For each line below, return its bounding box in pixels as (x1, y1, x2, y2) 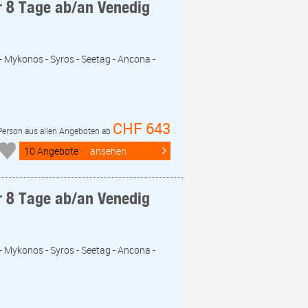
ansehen (90, 144, 126, 157)
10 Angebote (24, 144, 78, 157)
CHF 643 (113, 118, 170, 138)
